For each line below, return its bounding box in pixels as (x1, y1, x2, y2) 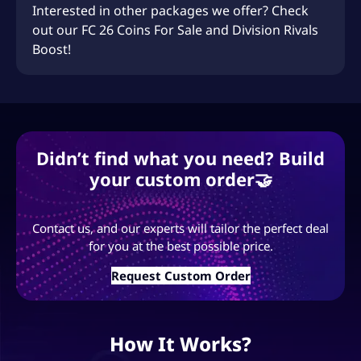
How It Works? (110, 330, 251, 357)
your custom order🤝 (89, 166, 272, 191)
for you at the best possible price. (88, 237, 273, 254)
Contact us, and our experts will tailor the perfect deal (32, 219, 329, 236)
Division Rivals (232, 20, 318, 39)
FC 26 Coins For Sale (81, 20, 202, 39)
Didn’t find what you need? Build (36, 145, 325, 170)
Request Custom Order (110, 267, 251, 284)
